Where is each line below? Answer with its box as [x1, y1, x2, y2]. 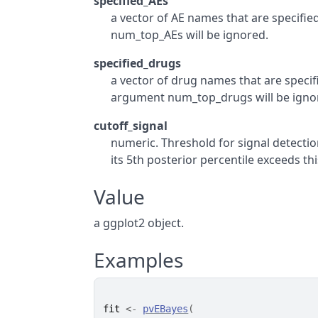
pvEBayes [143, 303, 189, 314]
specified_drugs [94, 55, 182, 71]
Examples [94, 246, 184, 273]
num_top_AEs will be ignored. [111, 27, 269, 43]
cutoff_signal [94, 118, 168, 133]
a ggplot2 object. [94, 215, 185, 231]
